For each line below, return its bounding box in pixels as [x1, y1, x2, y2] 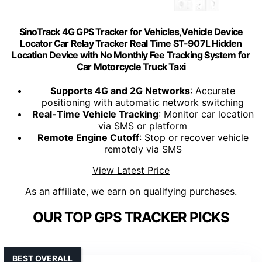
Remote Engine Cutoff [37, 132, 139, 144]
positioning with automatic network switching [42, 96, 244, 109]
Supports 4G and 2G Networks [50, 85, 190, 97]
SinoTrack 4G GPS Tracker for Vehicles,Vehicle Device [19, 26, 243, 38]
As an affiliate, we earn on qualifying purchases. [25, 185, 237, 198]
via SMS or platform [98, 120, 187, 132]
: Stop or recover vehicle [139, 132, 249, 144]
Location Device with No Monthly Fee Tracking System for [12, 49, 250, 61]
